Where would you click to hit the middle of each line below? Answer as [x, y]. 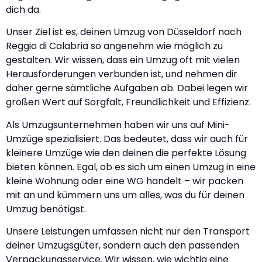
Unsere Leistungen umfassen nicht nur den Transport [128, 232]
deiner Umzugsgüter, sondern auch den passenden [123, 246]
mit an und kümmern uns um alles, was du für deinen [125, 195]
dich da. [23, 10]
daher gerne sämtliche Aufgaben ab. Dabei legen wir [127, 88]
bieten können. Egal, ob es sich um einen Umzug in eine [131, 167]
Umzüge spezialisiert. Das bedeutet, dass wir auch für [127, 139]
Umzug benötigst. [46, 209]
